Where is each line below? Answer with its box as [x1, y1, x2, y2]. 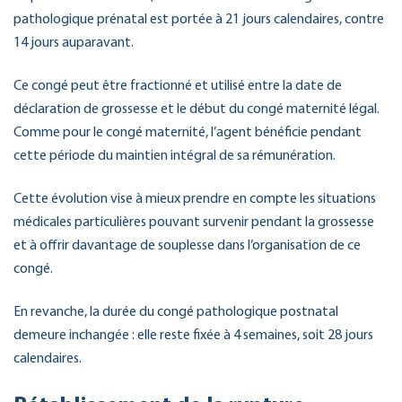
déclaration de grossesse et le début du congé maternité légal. [13, 101, 380, 117]
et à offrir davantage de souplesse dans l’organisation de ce [13, 238, 361, 253]
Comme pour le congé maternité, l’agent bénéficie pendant [13, 125, 362, 140]
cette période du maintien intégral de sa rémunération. [13, 148, 336, 163]
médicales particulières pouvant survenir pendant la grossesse [13, 214, 374, 230]
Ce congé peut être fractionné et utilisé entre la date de [13, 78, 342, 93]
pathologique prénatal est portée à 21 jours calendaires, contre [13, 12, 384, 27]
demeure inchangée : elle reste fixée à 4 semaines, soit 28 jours [13, 328, 373, 343]
